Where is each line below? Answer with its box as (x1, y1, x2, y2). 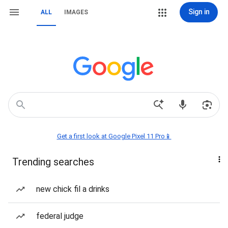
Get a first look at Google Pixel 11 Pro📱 (56, 132, 172, 140)
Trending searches (12, 156, 94, 168)
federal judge (36, 211, 83, 221)
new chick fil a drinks (36, 184, 109, 194)
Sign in (188, 8, 210, 16)
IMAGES (64, 9, 88, 16)
